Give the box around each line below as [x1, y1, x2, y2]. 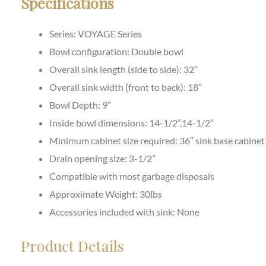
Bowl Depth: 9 [49, 99, 107, 110]
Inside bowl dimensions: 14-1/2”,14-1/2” [49, 116, 214, 128]
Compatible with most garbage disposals [49, 170, 214, 182]
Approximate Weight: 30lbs [49, 188, 162, 199]
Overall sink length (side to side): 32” [49, 63, 198, 75]
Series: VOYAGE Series [49, 27, 142, 39]
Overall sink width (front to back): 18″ [49, 81, 202, 93]
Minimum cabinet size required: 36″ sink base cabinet [49, 134, 265, 146]
